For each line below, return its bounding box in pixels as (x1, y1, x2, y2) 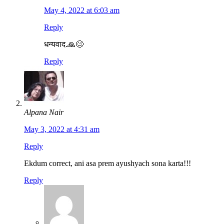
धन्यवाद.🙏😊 (44, 40, 83, 49)
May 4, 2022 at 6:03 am (44, 6, 119, 15)
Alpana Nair (24, 108, 63, 117)
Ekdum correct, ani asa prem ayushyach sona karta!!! (24, 159, 191, 168)
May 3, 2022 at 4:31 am (24, 125, 99, 134)
